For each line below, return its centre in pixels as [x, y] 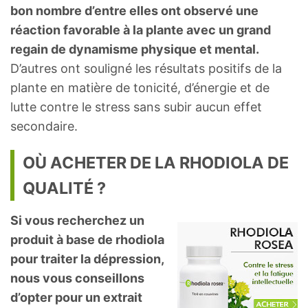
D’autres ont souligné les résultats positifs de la [146, 68]
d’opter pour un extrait [76, 297]
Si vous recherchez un [77, 220]
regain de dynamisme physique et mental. [135, 49]
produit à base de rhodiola [87, 239]
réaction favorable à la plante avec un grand [141, 30]
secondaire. [44, 126]
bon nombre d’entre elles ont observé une [134, 10]
